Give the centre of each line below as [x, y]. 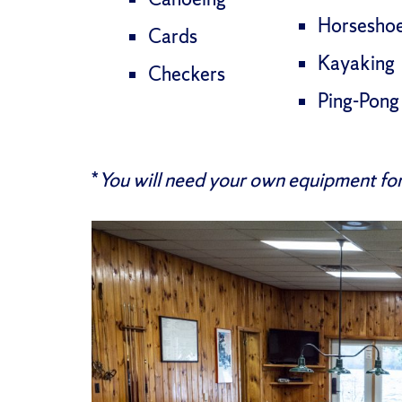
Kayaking [356, 63]
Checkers [186, 74]
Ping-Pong [358, 100]
